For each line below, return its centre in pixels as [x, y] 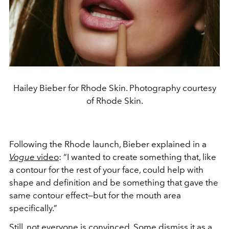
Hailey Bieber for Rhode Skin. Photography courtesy [114, 88]
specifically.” [34, 208]
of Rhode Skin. [114, 100]
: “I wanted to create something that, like [138, 157]
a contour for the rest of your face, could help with [106, 169]
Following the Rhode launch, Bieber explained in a [108, 144]
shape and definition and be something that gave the [114, 182]
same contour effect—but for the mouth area [95, 195]
